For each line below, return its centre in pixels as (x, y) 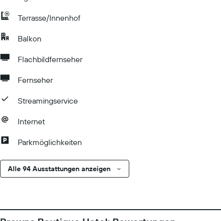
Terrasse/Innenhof (49, 18)
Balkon (30, 38)
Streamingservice (48, 101)
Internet (31, 121)
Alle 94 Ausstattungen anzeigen (59, 169)
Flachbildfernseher (50, 59)
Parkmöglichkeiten (50, 142)
